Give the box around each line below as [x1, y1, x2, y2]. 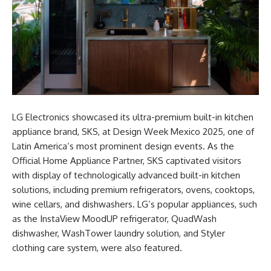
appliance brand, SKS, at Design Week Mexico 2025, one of [12, 126, 254, 137]
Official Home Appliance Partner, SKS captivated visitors [12, 155, 241, 166]
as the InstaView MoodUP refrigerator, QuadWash [12, 213, 217, 224]
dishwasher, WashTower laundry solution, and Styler [12, 227, 225, 239]
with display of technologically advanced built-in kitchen [12, 169, 240, 181]
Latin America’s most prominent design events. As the [12, 140, 234, 152]
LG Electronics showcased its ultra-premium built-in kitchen [12, 111, 253, 123]
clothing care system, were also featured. [12, 242, 182, 253]
